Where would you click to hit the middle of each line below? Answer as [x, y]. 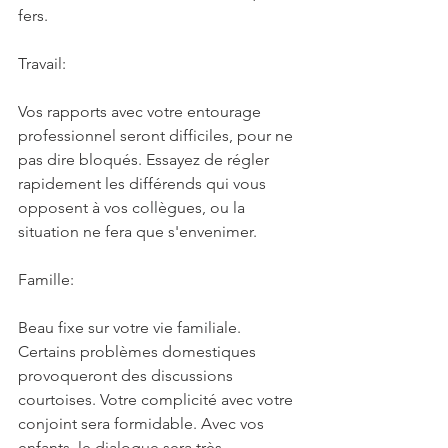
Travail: [42, 63]
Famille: [46, 279]
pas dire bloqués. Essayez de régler [145, 159]
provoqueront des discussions [127, 375]
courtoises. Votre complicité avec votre [157, 399]
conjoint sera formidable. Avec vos [143, 423]
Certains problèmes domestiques [139, 351]
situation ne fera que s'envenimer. [137, 231]
